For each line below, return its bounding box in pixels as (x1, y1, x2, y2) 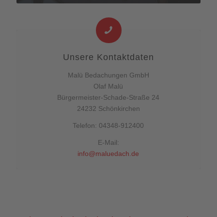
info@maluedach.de (77, 149, 139, 157)
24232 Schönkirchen (77, 104, 140, 112)
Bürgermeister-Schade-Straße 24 (57, 93, 160, 101)
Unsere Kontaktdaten (62, 52, 154, 62)
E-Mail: (97, 138, 119, 146)
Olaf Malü (93, 82, 124, 90)
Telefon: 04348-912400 (73, 121, 144, 129)
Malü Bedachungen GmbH (67, 71, 149, 79)
